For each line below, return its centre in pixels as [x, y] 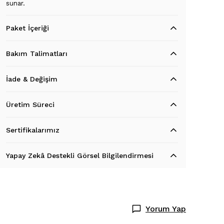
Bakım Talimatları [37, 53]
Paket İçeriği [27, 28]
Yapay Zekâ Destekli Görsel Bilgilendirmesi [80, 155]
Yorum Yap [166, 209]
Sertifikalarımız [33, 130]
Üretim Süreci [30, 104]
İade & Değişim [32, 79]
